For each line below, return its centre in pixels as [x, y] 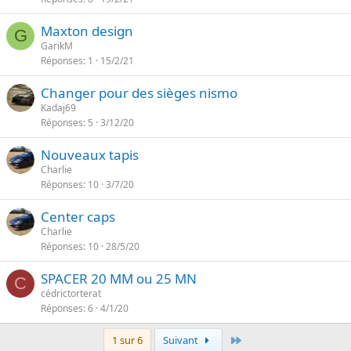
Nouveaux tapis [90, 155]
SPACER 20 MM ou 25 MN [119, 279]
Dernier [260, 339]
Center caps [78, 217]
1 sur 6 [127, 340]
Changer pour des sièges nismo [139, 93]
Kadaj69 [58, 108]
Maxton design [87, 31]
